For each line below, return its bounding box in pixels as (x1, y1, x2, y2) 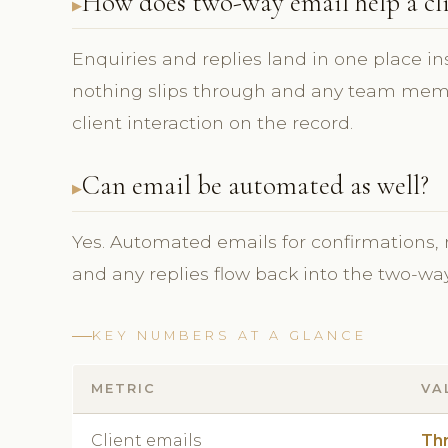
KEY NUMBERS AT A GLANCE (92, 328, 367, 344)
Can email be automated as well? (82, 169, 429, 203)
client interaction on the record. (72, 112, 353, 134)
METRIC (91, 381, 156, 397)
